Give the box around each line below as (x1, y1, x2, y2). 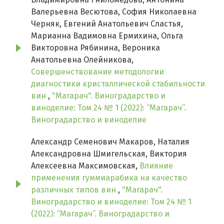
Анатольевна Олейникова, (31, 55, 133, 65)
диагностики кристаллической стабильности (31, 79, 205, 89)
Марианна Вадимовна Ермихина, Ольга (31, 31, 183, 41)
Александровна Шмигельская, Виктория (31, 149, 187, 159)
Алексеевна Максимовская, (31, 161, 139, 171)
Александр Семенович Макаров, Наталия (31, 137, 189, 147)
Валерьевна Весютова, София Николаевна (31, 7, 196, 17)
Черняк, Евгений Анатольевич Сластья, (31, 19, 183, 29)
